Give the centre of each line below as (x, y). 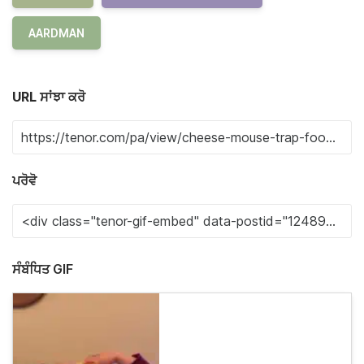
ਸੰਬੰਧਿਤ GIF (43, 269)
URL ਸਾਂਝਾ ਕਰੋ (49, 96)
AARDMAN (56, 32)
